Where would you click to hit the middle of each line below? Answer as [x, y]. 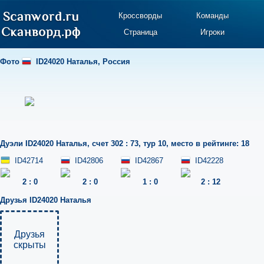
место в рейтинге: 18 [210, 143]
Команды [212, 16]
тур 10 [155, 143]
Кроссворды [141, 16]
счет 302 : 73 [115, 143]
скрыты [29, 245]
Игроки [212, 32]
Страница [140, 32]
